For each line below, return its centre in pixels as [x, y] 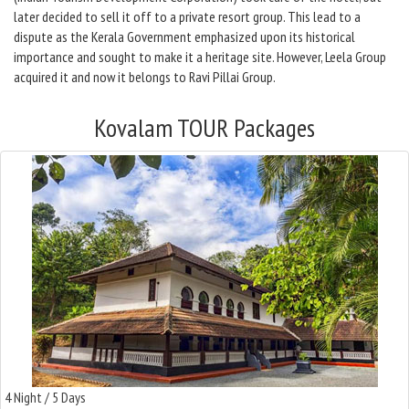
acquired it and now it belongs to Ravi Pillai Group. [145, 77]
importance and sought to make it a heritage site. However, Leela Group [200, 57]
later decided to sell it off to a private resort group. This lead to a [187, 16]
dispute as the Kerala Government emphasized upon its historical [184, 37]
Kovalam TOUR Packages [204, 127]
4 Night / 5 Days [45, 397]
